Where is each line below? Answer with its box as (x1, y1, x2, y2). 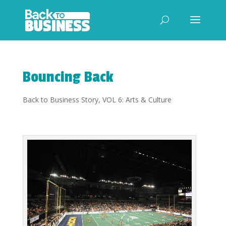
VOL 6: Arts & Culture (102, 95, 172, 104)
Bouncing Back (22, 68, 114, 86)
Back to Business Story (22, 95, 98, 104)
